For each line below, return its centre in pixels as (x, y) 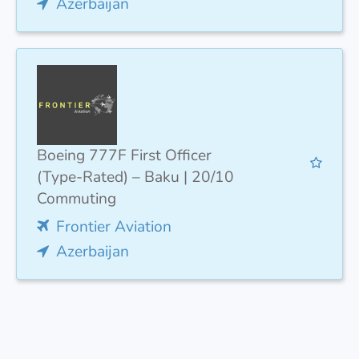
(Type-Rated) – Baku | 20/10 (135, 177)
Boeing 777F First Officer (124, 155)
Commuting (77, 198)
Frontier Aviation (114, 226)
